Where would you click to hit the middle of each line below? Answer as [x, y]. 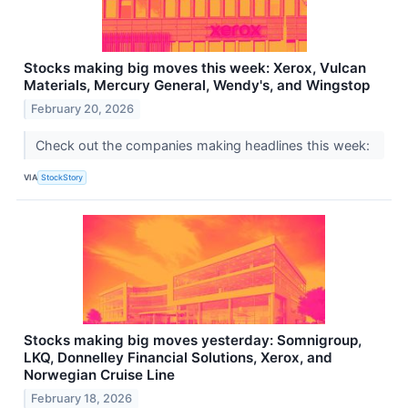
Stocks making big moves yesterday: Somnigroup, [193, 340]
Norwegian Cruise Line [99, 374]
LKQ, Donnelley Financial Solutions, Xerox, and [178, 357]
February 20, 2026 [83, 108]
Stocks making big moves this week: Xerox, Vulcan [195, 68]
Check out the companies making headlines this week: [204, 145]
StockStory [62, 178]
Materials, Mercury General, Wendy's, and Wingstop [197, 86]
